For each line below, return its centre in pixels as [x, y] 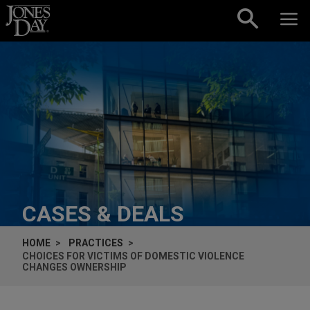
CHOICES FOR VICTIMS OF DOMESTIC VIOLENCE [133, 256]
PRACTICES [96, 243]
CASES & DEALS [103, 213]
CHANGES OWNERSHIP [74, 267]
